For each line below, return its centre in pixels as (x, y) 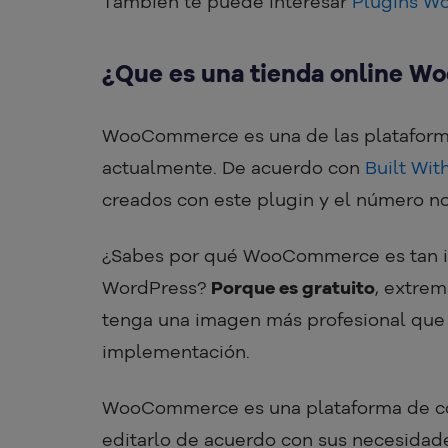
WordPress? (156, 288)
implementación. (176, 352)
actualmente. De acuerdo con (233, 168)
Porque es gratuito (293, 288)
